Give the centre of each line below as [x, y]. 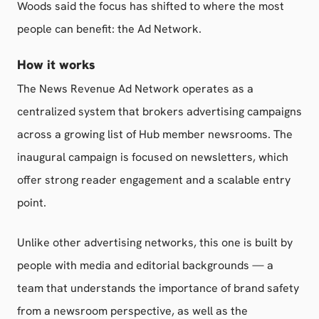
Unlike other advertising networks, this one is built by [155, 242]
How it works [56, 64]
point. [32, 203]
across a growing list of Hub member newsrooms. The [155, 134]
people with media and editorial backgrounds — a [145, 265]
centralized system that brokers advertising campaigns [159, 111]
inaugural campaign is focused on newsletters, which [153, 157]
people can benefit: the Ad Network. [109, 29]
